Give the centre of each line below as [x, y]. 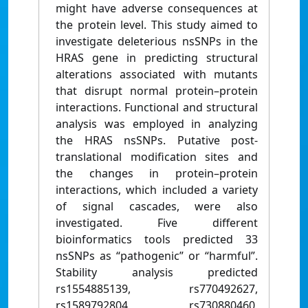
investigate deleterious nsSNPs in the [157, 42]
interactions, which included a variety [157, 190]
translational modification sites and [157, 157]
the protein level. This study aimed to [157, 25]
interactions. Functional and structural [157, 108]
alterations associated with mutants [157, 75]
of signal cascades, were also [157, 207]
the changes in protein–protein [157, 174]
